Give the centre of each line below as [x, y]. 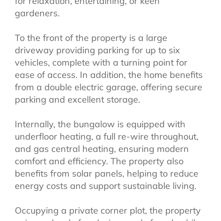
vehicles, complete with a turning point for [101, 62]
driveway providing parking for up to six [97, 50]
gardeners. [37, 13]
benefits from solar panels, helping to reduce [107, 173]
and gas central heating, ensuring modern [102, 148]
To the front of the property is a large [91, 37]
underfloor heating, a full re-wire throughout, [107, 136]
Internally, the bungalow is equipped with [100, 124]
